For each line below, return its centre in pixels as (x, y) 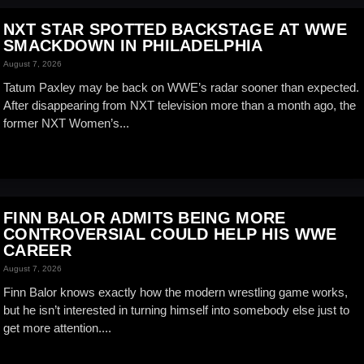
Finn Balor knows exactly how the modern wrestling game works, (175, 292)
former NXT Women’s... (66, 123)
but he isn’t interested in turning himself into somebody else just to (176, 310)
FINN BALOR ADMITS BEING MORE (145, 218)
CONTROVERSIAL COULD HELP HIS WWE (170, 234)
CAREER (37, 250)
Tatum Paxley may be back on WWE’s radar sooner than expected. (181, 87)
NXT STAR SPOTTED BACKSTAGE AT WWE (175, 29)
